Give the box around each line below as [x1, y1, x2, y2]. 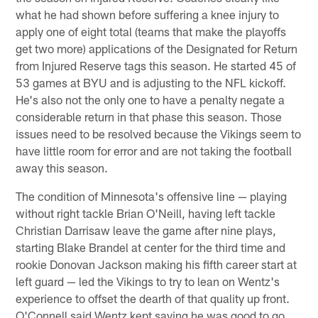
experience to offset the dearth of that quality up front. [16, 291, 290, 306]
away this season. [16, 160, 109, 175]
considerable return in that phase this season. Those [16, 109, 283, 124]
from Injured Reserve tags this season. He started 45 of [16, 58, 297, 73]
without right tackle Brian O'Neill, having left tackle [16, 206, 276, 221]
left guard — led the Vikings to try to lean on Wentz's [16, 274, 280, 289]
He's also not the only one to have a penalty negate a [16, 92, 285, 107]
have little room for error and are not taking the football [16, 143, 292, 158]
